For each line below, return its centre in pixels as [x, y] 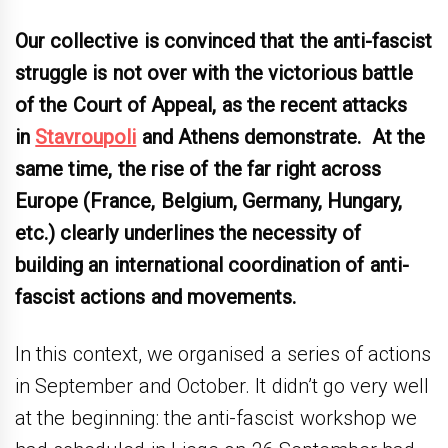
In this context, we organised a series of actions [223, 353]
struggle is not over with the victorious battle [214, 72]
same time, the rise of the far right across [198, 168]
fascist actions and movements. [158, 296]
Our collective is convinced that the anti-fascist [223, 40]
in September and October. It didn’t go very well [222, 385]
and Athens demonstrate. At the [281, 136]
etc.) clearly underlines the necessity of [188, 232]
